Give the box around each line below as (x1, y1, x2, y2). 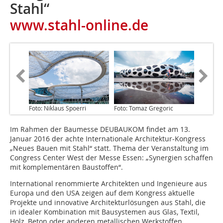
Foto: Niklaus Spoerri (29, 104, 86, 112)
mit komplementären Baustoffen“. (10, 162, 123, 172)
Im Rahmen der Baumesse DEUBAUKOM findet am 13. (10, 124, 190, 134)
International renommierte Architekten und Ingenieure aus (10, 179, 207, 189)
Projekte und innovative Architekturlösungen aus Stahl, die (10, 198, 206, 208)
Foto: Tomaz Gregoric (114, 104, 173, 112)
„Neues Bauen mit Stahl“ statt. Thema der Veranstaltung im (10, 143, 209, 153)
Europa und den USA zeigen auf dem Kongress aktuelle (10, 188, 195, 198)
